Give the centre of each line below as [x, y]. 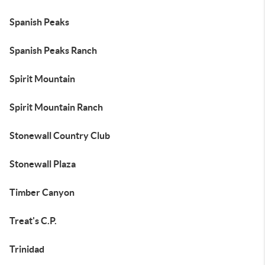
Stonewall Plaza [43, 164]
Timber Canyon [42, 192]
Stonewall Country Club [60, 135]
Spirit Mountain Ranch [56, 107]
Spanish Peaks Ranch [53, 50]
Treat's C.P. [33, 221]
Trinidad [27, 249]
